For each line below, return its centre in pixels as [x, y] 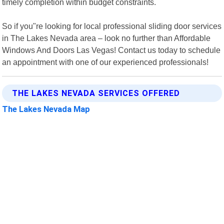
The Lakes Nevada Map [46, 109]
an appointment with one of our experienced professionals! [105, 62]
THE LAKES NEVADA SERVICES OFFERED [96, 93]
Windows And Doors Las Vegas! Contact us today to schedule [111, 50]
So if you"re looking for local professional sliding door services [112, 26]
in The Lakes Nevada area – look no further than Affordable [106, 38]
